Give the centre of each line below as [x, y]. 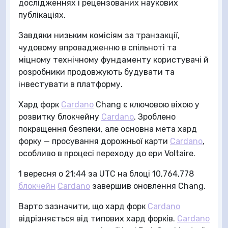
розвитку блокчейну [60, 117]
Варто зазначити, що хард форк [83, 206]
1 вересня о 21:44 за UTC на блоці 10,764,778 [106, 174]
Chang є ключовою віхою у [147, 104]
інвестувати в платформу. [70, 84]
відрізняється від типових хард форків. [98, 218]
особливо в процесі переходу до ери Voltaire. [107, 153]
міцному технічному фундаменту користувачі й [113, 60]
